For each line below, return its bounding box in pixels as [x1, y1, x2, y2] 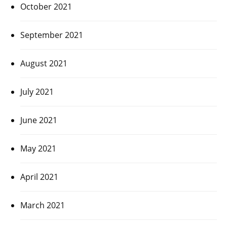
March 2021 [20, 199, 65, 211]
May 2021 [20, 142, 56, 154]
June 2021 [20, 114, 57, 126]
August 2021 [20, 57, 67, 69]
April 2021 [20, 171, 58, 182]
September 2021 [20, 29, 83, 41]
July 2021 [20, 86, 54, 97]
